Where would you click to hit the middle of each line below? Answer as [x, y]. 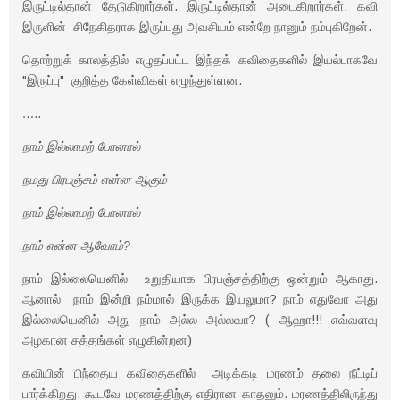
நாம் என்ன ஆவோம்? [76, 246]
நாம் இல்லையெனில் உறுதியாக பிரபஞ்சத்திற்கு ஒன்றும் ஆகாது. [200, 279]
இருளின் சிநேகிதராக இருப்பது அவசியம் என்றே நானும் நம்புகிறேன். [197, 27]
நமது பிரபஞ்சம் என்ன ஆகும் [95, 179]
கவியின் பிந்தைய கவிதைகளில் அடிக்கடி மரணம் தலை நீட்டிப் [200, 373]
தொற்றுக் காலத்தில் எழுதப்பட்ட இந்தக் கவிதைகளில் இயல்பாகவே [200, 60]
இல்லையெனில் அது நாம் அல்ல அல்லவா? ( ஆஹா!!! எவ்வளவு [200, 320]
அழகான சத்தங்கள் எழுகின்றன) [107, 340]
